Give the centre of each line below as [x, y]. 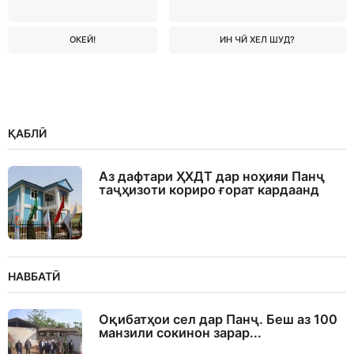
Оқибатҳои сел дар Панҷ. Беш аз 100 [218, 319]
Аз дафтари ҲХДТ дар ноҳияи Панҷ [212, 176]
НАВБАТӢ [34, 276]
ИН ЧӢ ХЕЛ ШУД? [258, 39]
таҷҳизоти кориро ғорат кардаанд [209, 189]
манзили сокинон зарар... [180, 332]
